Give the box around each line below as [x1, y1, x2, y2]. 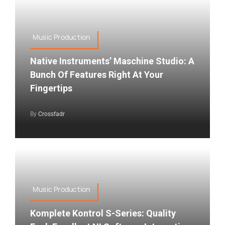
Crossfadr [38, 110, 65, 118]
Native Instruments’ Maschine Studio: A [30, 55, 194, 66]
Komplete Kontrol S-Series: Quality [30, 207, 176, 218]
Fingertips [30, 82, 72, 93]
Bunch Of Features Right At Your [30, 69, 163, 80]
